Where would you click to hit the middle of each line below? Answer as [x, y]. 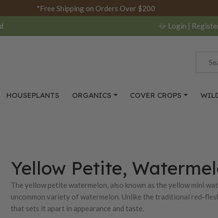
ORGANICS [91, 95]
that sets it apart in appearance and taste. [78, 208]
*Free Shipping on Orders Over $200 [96, 8]
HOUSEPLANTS [33, 95]
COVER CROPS [156, 95]
